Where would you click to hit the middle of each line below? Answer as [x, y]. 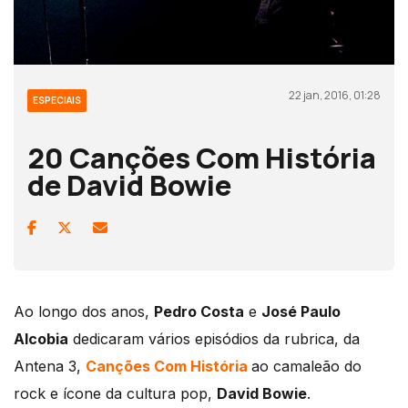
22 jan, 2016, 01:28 [335, 95]
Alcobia [41, 338]
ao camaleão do [306, 366]
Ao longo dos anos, [84, 311]
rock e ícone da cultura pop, [115, 393]
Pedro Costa [199, 311]
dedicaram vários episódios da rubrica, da [214, 338]
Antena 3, [50, 366]
